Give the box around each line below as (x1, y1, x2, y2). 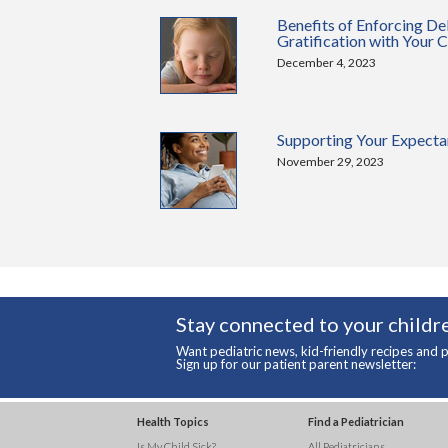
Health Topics (137, 415, 209, 428)
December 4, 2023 (277, 55, 377, 70)
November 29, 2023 (277, 154, 385, 169)
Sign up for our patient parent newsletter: (175, 356, 416, 372)
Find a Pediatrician (308, 415, 405, 428)
